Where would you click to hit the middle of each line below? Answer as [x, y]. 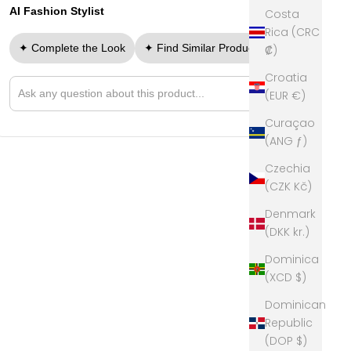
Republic [289, 323]
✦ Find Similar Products [204, 47]
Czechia [288, 169]
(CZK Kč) [303, 187]
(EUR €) [299, 96]
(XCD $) [301, 278]
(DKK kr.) [301, 232]
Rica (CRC [292, 33]
